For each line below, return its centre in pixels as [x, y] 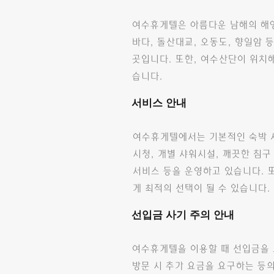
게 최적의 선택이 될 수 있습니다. [201, 188]
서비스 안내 [159, 103]
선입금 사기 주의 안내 [183, 215]
